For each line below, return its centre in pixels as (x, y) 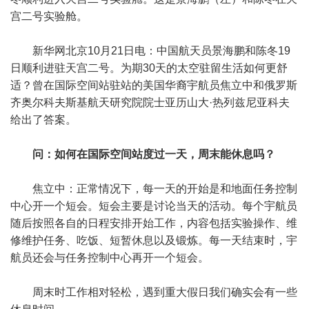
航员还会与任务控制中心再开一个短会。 (110, 258)
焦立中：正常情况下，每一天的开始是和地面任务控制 (165, 189)
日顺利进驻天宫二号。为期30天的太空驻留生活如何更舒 (149, 68)
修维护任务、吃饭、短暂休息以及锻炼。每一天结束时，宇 (154, 240)
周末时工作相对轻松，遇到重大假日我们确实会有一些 (165, 292)
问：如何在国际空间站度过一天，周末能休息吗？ (154, 154)
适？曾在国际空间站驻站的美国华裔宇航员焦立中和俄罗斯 (154, 85)
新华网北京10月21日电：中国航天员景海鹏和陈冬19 (161, 51)
